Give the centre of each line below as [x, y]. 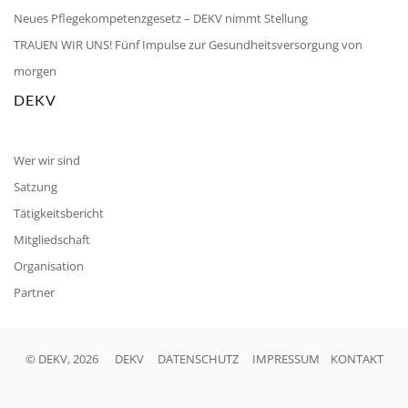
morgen [35, 71]
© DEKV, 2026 [61, 359]
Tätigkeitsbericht [59, 213]
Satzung [36, 186]
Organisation [49, 265]
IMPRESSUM [286, 359]
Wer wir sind [47, 160]
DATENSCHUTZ [198, 359]
